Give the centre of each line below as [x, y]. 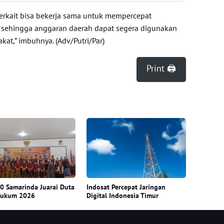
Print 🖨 [161, 68]
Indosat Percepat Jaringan [126, 187]
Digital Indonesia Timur [123, 195]
